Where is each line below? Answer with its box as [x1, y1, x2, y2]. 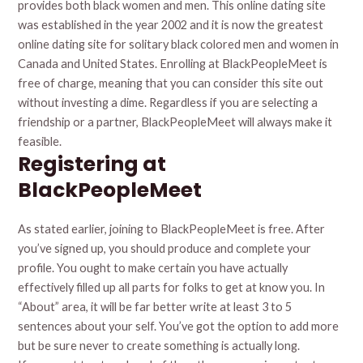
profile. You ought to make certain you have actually [18, 261, 288, 275]
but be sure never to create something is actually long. [18, 339, 301, 353]
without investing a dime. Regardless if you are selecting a [18, 96, 318, 110]
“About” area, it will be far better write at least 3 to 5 [18, 300, 293, 314]
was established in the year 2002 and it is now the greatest [18, 18, 324, 32]
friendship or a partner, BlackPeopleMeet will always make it [18, 115, 333, 130]
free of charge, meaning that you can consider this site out [18, 76, 324, 91]
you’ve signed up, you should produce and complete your [18, 241, 312, 256]
